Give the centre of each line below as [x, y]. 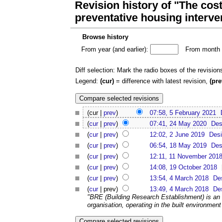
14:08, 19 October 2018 [183, 167]
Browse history [105, 37]
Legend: [88, 81]
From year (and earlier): [114, 49]
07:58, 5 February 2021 [183, 113]
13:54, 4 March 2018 [179, 178]
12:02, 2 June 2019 [177, 135]
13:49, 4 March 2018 [179, 189]
